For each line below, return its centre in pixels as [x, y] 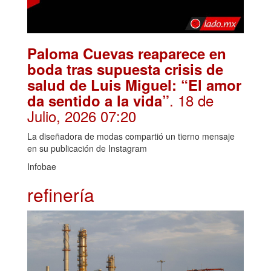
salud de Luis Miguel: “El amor [134, 85]
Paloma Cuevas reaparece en [127, 54]
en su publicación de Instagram [87, 149]
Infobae [42, 167]
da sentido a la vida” [98, 101]
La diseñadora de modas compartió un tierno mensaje [131, 136]
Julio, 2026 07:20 [82, 116]
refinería [61, 195]
